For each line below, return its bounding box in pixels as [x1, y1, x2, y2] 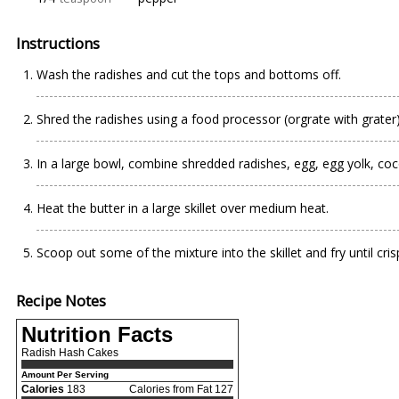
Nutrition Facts [21, 322, 173, 346]
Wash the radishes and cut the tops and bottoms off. [37, 66, 341, 83]
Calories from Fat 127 [129, 383, 233, 395]
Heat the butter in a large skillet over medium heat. [37, 199, 329, 216]
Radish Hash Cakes [21, 346, 118, 359]
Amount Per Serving [21, 370, 109, 379]
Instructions [16, 33, 100, 53]
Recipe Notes [16, 290, 106, 311]
